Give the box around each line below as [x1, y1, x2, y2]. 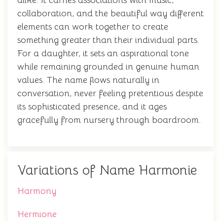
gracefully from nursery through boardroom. [17, 114, 201, 125]
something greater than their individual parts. [17, 35, 199, 45]
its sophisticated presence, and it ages [17, 101, 167, 112]
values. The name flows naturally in [17, 74, 159, 85]
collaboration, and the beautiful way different [17, 8, 204, 19]
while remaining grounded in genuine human [17, 61, 199, 72]
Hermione [17, 209, 57, 220]
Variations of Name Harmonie [17, 162, 197, 179]
